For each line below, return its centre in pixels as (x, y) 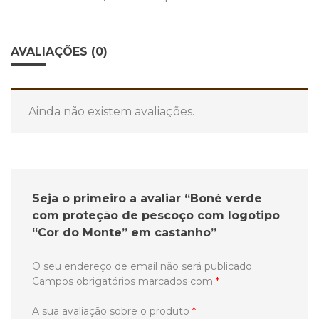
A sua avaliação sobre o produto (112, 311)
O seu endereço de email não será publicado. (143, 266)
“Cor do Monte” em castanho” (124, 232)
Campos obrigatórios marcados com (124, 281)
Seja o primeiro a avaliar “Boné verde (147, 198)
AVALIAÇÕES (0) (59, 52)
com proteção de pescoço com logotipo (156, 215)
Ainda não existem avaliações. (111, 111)
